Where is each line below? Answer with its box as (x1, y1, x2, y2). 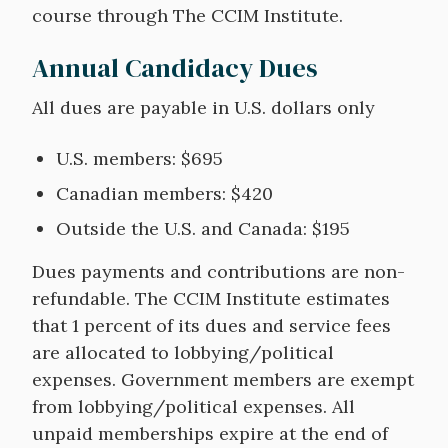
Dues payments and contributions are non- (32, 260, 405, 283)
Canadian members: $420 (56, 182, 273, 205)
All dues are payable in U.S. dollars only (32, 96, 375, 119)
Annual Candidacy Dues (32, 50, 318, 86)
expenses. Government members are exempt (32, 368, 414, 391)
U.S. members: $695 (56, 147, 223, 170)
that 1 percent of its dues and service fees (32, 314, 391, 337)
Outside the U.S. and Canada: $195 (56, 217, 350, 240)
